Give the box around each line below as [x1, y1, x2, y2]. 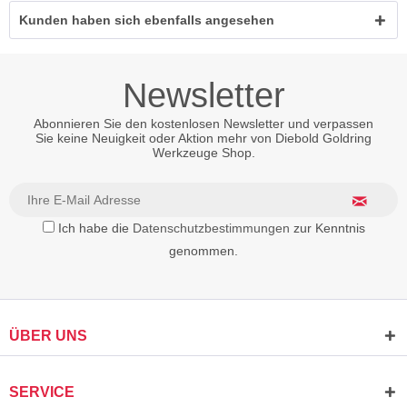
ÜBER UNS [9, 328, 87, 344]
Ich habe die [57, 221, 133, 235]
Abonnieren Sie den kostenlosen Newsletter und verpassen [34, 116, 373, 131]
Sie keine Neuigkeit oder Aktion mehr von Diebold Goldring [35, 131, 372, 145]
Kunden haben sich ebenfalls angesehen [19, 13, 274, 27]
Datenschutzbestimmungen [132, 221, 290, 235]
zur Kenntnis [289, 221, 365, 235]
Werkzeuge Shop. [152, 145, 255, 160]
